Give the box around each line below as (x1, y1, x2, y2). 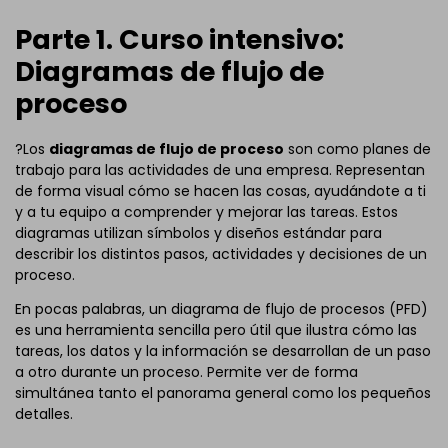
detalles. (15, 404, 73, 425)
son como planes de (284, 139, 431, 160)
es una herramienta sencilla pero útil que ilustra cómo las (15, 320, 417, 341)
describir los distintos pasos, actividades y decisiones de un (15, 244, 427, 265)
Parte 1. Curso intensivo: (15, 21, 344, 59)
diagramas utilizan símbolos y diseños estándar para (15, 223, 382, 244)
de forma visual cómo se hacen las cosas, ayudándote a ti (15, 181, 426, 202)
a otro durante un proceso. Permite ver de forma (15, 362, 358, 383)
